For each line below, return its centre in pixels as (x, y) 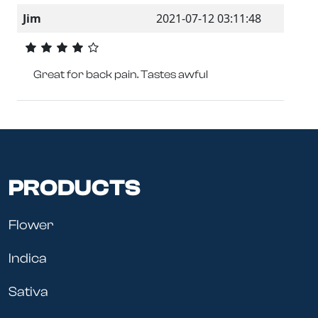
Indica (28, 259)
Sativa (28, 292)
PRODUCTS (75, 188)
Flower (31, 225)
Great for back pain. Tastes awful (121, 75)
